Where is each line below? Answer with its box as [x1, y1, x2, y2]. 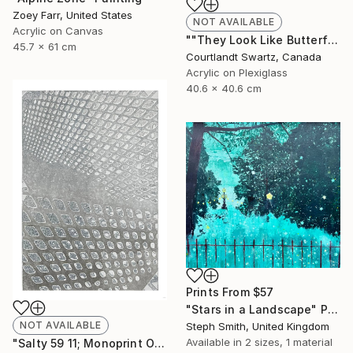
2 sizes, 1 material [245, 335, 333, 348]
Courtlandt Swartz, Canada [186, 50, 321, 63]
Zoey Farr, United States [13, 8, 132, 21]
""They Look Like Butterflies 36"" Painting [327, 32, 338, 46]
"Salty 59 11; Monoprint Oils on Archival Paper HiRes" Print [154, 336, 165, 350]
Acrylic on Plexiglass [186, 65, 288, 79]
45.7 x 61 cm [13, 39, 76, 53]
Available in [186, 335, 245, 348]
